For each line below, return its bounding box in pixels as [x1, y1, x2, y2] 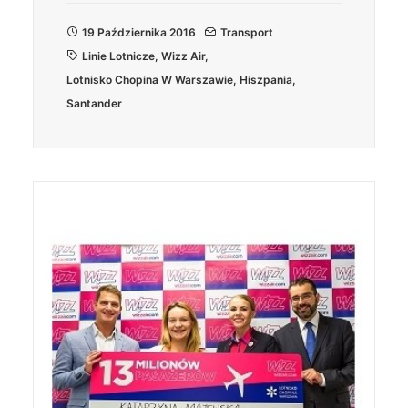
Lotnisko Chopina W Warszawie [66, 73, 233, 87]
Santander [66, 97, 122, 110]
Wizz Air [161, 49, 205, 63]
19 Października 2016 [82, 25, 196, 39]
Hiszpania [240, 73, 292, 87]
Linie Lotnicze [82, 49, 155, 63]
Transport [220, 25, 273, 39]
